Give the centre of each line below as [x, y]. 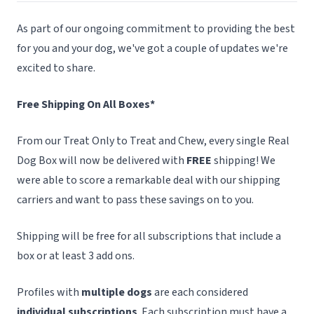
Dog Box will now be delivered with [102, 161]
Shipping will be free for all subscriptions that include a [149, 236]
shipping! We [244, 161]
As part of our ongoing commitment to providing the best [156, 29]
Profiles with [49, 292]
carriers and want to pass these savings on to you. [135, 200]
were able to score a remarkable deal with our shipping [149, 180]
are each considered [200, 292]
